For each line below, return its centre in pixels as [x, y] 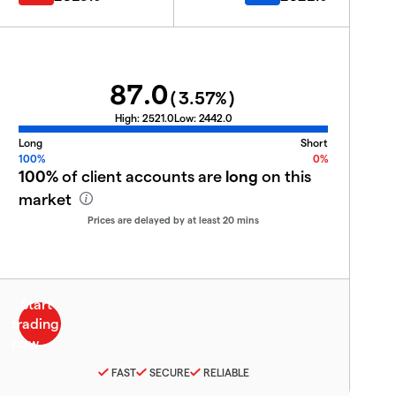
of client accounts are [142, 175]
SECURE [169, 372]
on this [285, 175]
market [47, 198]
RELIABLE [226, 372]
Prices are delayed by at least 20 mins [173, 220]
